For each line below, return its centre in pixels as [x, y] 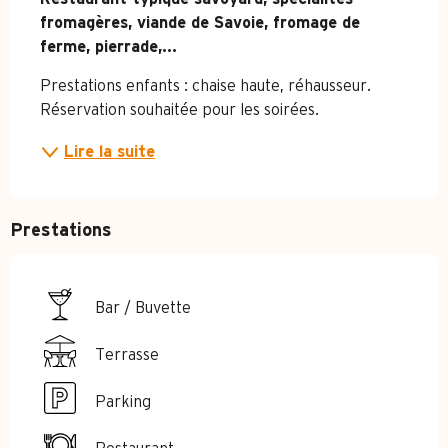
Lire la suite [109, 152]
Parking [123, 401]
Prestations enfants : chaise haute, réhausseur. [205, 86]
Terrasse [127, 354]
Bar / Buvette [143, 307]
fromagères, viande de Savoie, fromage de [200, 23]
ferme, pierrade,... [108, 47]
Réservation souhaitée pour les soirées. [179, 110]
